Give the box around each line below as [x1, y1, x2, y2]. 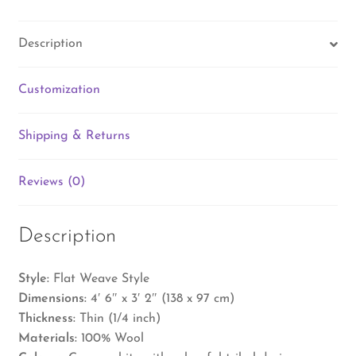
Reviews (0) [17, 176, 85, 189]
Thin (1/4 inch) [79, 311, 161, 325]
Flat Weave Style [48, 272, 149, 285]
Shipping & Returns [17, 130, 130, 143]
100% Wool [80, 331, 144, 345]
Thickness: [17, 311, 79, 325]
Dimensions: [17, 292, 87, 305]
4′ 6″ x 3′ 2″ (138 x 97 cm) [90, 292, 234, 305]
